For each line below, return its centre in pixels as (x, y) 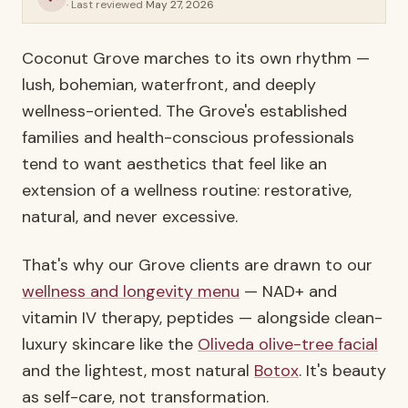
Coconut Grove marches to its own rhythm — (196, 58)
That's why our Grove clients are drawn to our (197, 265)
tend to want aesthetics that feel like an (174, 164)
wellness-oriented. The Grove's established (184, 111)
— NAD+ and (288, 291)
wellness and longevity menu (131, 291)
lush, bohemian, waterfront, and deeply (169, 85)
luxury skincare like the (110, 344)
